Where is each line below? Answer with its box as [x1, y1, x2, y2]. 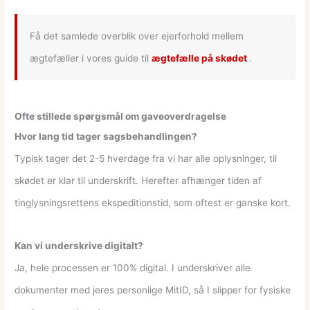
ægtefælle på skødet [152, 52, 250, 64]
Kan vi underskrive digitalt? [15, 239, 144, 251]
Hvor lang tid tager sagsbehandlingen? [15, 130, 198, 142]
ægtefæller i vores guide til [30, 52, 152, 64]
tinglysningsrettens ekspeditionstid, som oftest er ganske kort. [15, 197, 291, 208]
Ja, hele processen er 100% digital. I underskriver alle [15, 262, 251, 273]
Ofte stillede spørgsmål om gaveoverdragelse [15, 110, 227, 122]
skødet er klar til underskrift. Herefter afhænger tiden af [15, 174, 262, 186]
